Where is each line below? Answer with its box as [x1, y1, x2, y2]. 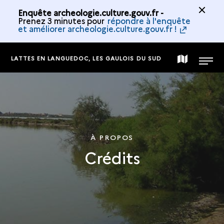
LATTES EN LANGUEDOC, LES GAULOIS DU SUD [11, 54, 162, 62]
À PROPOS [90, 132, 133, 142]
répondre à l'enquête [107, 15, 190, 26]
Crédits [84, 146, 140, 168]
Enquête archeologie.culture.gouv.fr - [17, 7, 163, 18]
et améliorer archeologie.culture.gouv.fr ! [17, 23, 177, 34]
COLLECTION [171, 152, 220, 160]
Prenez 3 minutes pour [17, 15, 106, 26]
